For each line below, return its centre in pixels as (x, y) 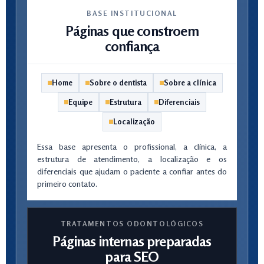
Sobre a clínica (190, 82)
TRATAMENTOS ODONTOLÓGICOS (132, 224)
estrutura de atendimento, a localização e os (132, 159)
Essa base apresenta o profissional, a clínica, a (132, 146)
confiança (132, 46)
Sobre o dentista (118, 82)
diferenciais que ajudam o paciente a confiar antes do (132, 171)
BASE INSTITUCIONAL (132, 13)
